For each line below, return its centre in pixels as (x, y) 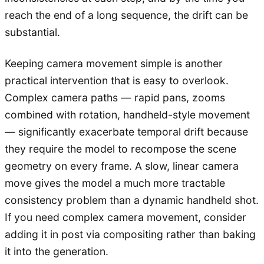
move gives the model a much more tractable (115, 183)
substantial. (32, 32)
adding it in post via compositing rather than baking (130, 234)
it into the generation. (57, 251)
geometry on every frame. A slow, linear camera (122, 166)
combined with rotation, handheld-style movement (127, 114)
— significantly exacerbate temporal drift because (126, 131)
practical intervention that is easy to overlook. (117, 80)
